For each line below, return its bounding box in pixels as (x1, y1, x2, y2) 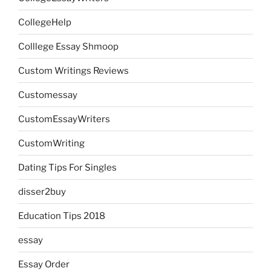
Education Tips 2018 (18, 210, 105, 221)
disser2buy (18, 186, 66, 197)
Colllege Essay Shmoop (18, 41, 119, 52)
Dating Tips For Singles (18, 162, 117, 173)
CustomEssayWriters (18, 113, 110, 125)
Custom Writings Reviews (18, 65, 129, 76)
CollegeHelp (18, 16, 71, 28)
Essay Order (18, 258, 70, 270)
